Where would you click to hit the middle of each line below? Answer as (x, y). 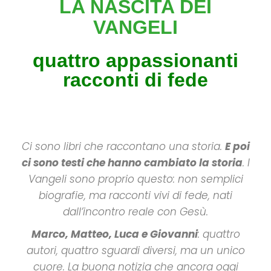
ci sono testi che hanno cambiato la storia (132, 163)
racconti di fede (135, 80)
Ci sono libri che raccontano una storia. (123, 146)
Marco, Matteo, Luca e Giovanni (114, 234)
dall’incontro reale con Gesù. (135, 212)
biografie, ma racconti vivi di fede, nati (135, 195)
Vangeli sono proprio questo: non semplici (135, 179)
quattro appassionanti (135, 60)
